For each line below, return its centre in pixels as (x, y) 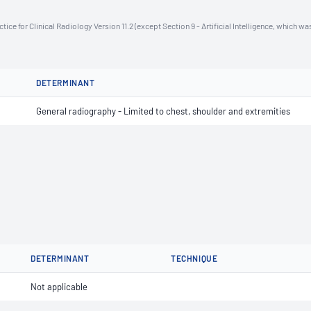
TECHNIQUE (194, 258)
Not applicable (59, 287)
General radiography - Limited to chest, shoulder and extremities (163, 111)
